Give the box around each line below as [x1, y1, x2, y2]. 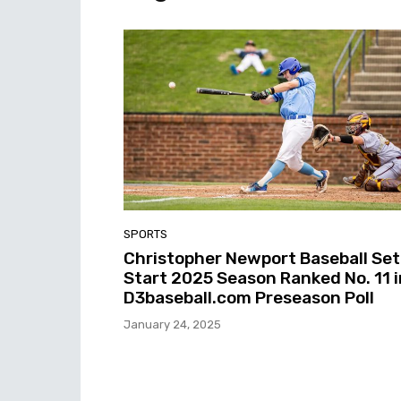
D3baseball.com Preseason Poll [124, 286, 374, 308]
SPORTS [124, 226, 167, 241]
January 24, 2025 [124, 317, 221, 331]
